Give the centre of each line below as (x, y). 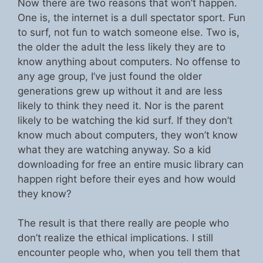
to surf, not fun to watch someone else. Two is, (129, 32)
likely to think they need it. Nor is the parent (121, 105)
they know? (45, 193)
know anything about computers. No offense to (129, 61)
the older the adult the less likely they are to (122, 47)
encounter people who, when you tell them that (129, 253)
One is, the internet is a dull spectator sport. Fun (131, 17)
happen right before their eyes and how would (127, 179)
